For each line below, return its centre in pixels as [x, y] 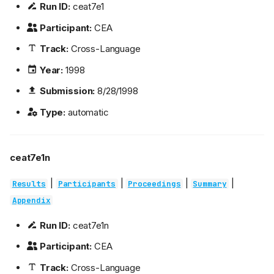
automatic [87, 112]
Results [29, 183]
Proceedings [154, 183]
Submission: [67, 91]
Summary [210, 183]
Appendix [31, 200]
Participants [87, 183]
